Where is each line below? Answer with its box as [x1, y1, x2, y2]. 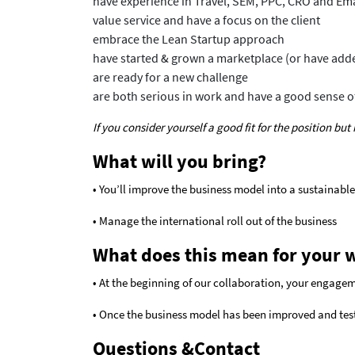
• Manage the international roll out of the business [93, 213, 337, 229]
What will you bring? [93, 149, 266, 174]
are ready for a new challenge [93, 69, 248, 86]
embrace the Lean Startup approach [93, 31, 284, 48]
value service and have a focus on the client [93, 12, 320, 29]
